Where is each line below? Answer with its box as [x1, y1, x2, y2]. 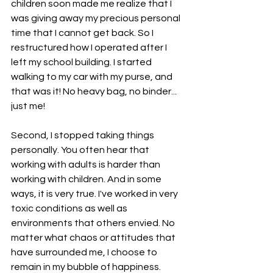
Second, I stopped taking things [11, 130, 156, 140]
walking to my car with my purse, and [11, 71, 174, 82]
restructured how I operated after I [11, 42, 169, 52]
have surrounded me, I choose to [11, 247, 159, 257]
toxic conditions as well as [11, 203, 129, 213]
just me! [11, 101, 47, 111]
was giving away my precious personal [11, 13, 182, 23]
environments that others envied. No [11, 218, 177, 228]
